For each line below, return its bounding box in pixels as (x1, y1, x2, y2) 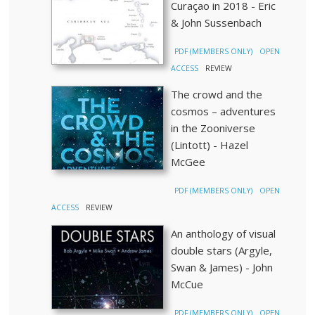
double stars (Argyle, (171, 243, 273, 257)
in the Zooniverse (171, 121, 256, 135)
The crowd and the (171, 87, 263, 101)
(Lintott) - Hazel (171, 138, 249, 152)
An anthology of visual (171, 226, 276, 240)
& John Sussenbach (171, 15, 262, 30)
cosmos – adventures (171, 104, 276, 118)
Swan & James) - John (171, 260, 274, 274)
